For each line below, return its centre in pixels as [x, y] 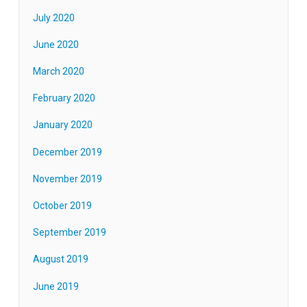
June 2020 [56, 44]
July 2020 [53, 17]
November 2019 [67, 179]
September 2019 [69, 233]
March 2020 [58, 72]
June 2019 [56, 286]
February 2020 [64, 98]
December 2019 [67, 152]
